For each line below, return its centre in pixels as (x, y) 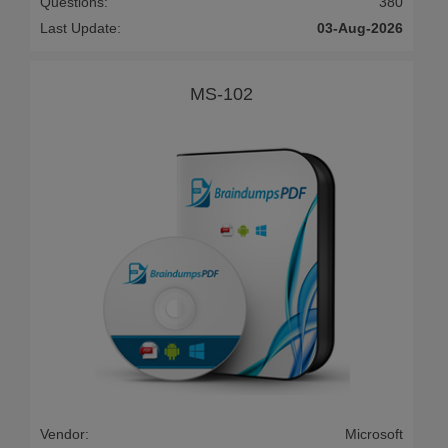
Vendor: (64, 433)
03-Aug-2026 (360, 28)
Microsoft (374, 433)
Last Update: (80, 28)
